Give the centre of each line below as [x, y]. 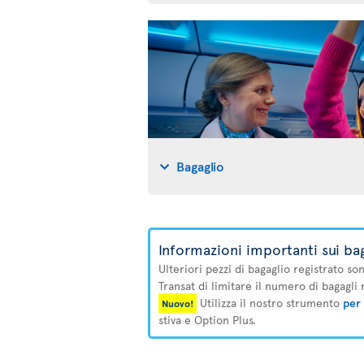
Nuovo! [178, 303]
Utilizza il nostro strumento [270, 303]
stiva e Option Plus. [207, 320]
